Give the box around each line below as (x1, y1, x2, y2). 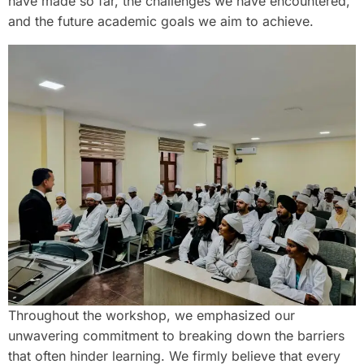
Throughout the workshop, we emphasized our (8, 306, 295, 323)
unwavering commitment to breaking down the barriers (8, 327, 344, 344)
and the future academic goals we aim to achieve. (8, 12, 314, 29)
